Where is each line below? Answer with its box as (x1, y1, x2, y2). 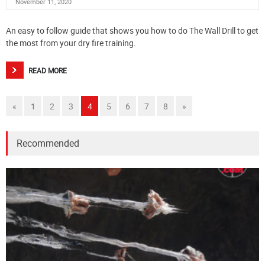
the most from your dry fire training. (6, 37, 136, 49)
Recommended (17, 137, 79, 150)
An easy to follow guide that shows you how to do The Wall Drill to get (6, 24, 258, 36)
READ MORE (28, 65, 67, 75)
